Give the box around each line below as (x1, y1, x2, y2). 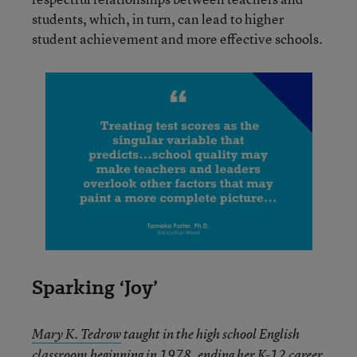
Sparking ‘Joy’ (32, 273, 158, 301)
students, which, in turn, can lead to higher (32, 9, 284, 28)
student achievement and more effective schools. (32, 29, 323, 48)
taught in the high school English (121, 324, 300, 343)
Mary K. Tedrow (32, 324, 121, 343)
